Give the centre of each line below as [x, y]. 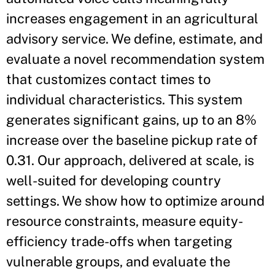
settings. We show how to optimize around [135, 201]
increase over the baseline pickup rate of [132, 140]
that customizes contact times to [108, 79]
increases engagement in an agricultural [132, 18]
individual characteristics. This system [124, 99]
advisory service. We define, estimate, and [134, 39]
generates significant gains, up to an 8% [131, 120]
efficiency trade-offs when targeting [119, 241]
